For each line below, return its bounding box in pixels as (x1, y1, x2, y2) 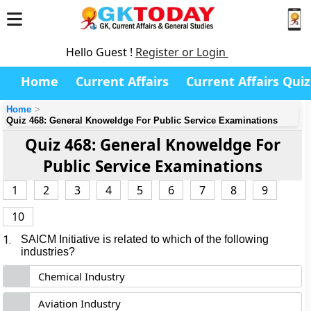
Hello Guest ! (66, 44, 135, 60)
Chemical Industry (38, 269, 126, 283)
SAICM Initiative (21, 233, 101, 245)
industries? (21, 246, 76, 258)
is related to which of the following (100, 233, 269, 245)
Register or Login (135, 44, 228, 60)
